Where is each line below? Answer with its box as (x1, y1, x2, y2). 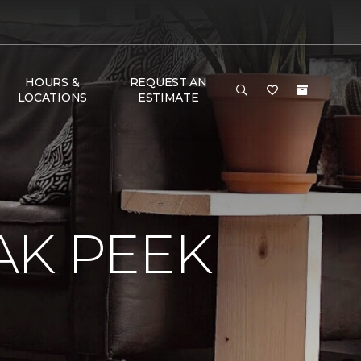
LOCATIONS (17, 90, 88, 105)
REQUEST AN (129, 75, 207, 89)
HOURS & (25, 75, 80, 89)
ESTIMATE (137, 90, 199, 105)
